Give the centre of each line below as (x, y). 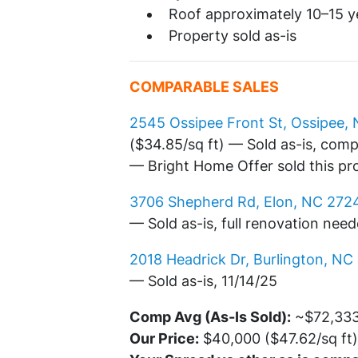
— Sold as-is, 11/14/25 (203, 281)
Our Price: (164, 339)
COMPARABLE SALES (204, 87)
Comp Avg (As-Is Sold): (210, 317)
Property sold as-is (233, 36)
